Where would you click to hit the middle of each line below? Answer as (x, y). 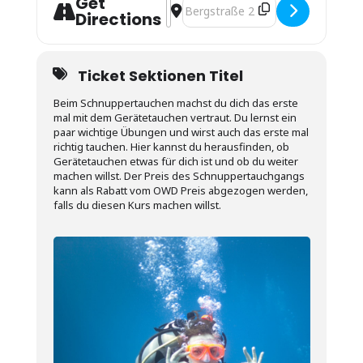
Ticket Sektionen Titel (160, 75)
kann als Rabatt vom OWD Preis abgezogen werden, (180, 190)
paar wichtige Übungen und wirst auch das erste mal (181, 132)
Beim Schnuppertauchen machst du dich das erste (175, 102)
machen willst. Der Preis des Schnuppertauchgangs (179, 175)
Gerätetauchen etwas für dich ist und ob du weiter (175, 161)
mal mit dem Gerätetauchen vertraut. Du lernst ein (175, 117)
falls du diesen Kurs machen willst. (137, 205)
